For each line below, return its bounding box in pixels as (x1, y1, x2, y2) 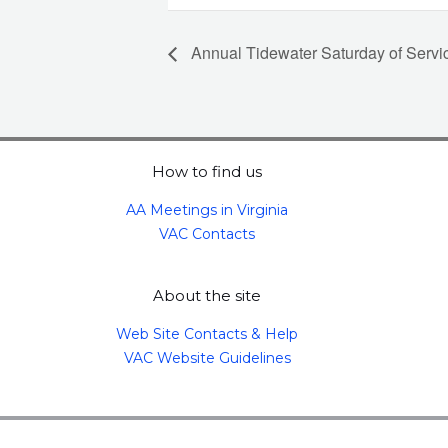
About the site (153, 286, 262, 306)
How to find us (152, 161, 263, 181)
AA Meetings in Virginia (126, 200, 289, 219)
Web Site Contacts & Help (116, 325, 299, 344)
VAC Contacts (159, 224, 256, 243)
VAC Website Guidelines (123, 349, 291, 368)
